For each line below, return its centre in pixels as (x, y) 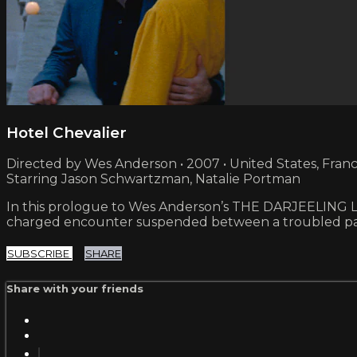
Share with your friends (75, 289)
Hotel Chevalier (67, 132)
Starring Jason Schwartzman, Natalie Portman (153, 179)
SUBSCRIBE (39, 254)
